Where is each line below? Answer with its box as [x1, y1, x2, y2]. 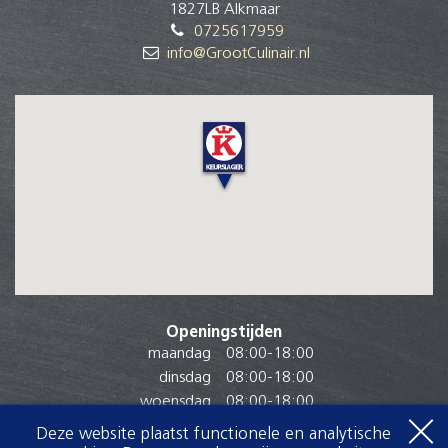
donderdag [134, 417, 211, 434]
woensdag [139, 393, 211, 410]
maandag [147, 345, 211, 362]
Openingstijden [166, 324, 282, 341]
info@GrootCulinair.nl [167, 45, 310, 62]
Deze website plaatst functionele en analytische [36, 426, 392, 443]
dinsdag [158, 369, 211, 386]
